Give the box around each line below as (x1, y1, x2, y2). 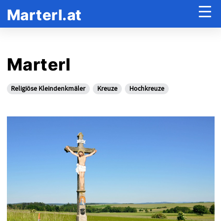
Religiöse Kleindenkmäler (11, 84, 86, 93)
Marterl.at (6, 6, 82, 24)
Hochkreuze (129, 84, 164, 93)
